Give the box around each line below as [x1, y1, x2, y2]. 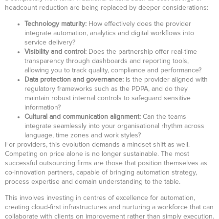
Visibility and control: [24, 48, 87, 55]
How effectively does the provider [87, 20, 191, 27]
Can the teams [141, 113, 186, 120]
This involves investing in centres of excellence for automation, [5, 195, 195, 202]
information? [24, 104, 61, 111]
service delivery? [24, 39, 75, 46]
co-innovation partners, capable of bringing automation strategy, [5, 169, 197, 176]
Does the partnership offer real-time [87, 48, 197, 55]
